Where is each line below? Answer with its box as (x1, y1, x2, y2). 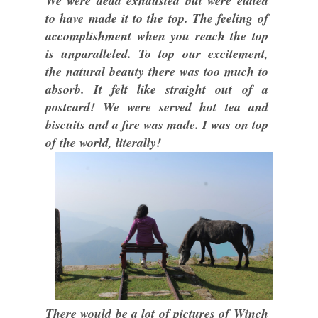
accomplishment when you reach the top (45, 26, 268, 45)
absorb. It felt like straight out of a (45, 79, 268, 98)
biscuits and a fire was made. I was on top (45, 115, 268, 133)
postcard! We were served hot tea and (45, 97, 268, 116)
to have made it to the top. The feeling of (45, 9, 268, 27)
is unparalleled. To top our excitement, (45, 44, 268, 62)
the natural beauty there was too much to (45, 62, 268, 80)
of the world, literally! (45, 133, 161, 151)
